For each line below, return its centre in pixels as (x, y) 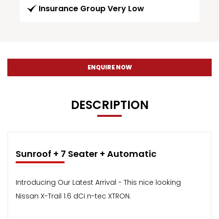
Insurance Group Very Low (91, 8)
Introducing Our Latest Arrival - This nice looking (98, 182)
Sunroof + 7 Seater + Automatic (86, 153)
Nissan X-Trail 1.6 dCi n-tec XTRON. (73, 196)
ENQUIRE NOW (109, 67)
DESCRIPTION (109, 105)
